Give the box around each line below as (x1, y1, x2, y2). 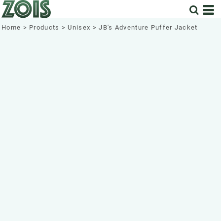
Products (29, 23, 60, 31)
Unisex (68, 23, 91, 31)
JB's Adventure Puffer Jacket (99, 23, 198, 31)
